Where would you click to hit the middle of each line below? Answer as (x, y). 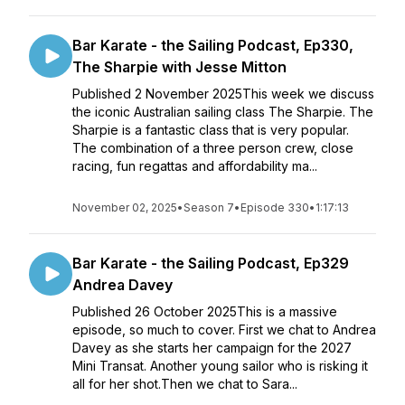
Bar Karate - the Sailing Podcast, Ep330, (213, 45)
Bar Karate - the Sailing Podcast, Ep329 (211, 263)
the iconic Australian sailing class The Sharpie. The (223, 112)
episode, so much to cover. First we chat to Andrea (224, 330)
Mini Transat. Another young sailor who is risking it (220, 366)
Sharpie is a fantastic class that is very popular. (211, 130)
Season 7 (209, 207)
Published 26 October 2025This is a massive (205, 311)
